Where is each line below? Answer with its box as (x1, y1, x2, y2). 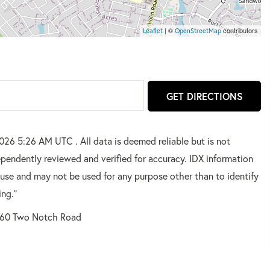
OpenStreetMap (175, 26, 221, 35)
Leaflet (143, 26, 163, 35)
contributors (221, 25, 258, 35)
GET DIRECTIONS (166, 90, 243, 103)
